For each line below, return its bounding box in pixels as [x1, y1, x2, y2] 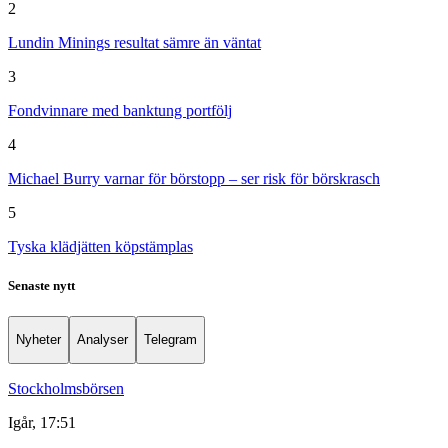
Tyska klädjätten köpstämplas [8, 237, 193, 255]
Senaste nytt [8, 277, 75, 293]
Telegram [144, 332, 197, 348]
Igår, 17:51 [8, 413, 76, 431]
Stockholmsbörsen [8, 379, 124, 397]
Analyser [77, 332, 128, 348]
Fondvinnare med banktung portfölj [8, 101, 232, 119]
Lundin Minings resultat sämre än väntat [8, 33, 261, 51]
